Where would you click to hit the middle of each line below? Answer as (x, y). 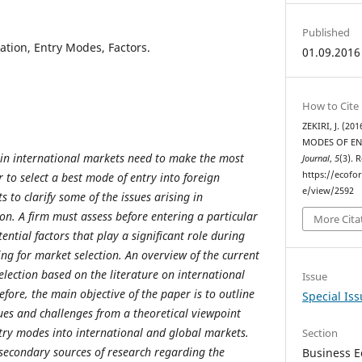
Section (320, 333)
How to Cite (331, 105)
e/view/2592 (328, 190)
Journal (316, 158)
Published (326, 32)
